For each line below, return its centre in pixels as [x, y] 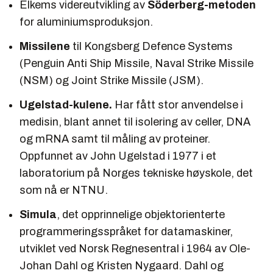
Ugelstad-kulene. [66, 105]
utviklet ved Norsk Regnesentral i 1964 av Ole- [135, 249]
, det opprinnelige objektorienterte [141, 215]
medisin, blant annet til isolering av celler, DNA [135, 122]
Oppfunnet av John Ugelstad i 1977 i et [118, 156]
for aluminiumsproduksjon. [86, 22]
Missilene [46, 47]
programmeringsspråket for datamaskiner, [126, 232]
